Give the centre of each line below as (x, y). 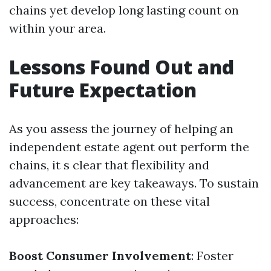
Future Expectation (103, 90)
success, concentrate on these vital (109, 201)
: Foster (212, 256)
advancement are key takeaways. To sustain (134, 183)
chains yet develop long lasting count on (124, 10)
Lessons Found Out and (122, 67)
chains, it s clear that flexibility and (109, 165)
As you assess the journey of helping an (121, 129)
